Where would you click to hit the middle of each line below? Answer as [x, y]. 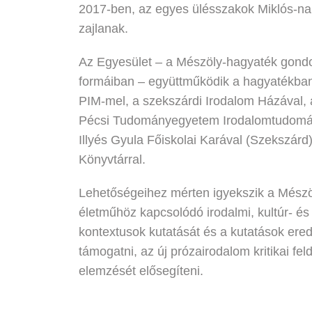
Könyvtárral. [112, 159]
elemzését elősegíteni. [141, 271]
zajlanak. [103, 29]
